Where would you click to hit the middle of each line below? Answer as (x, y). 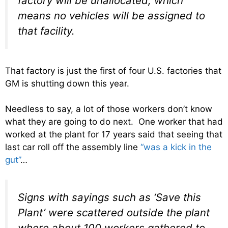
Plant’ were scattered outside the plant (114, 212)
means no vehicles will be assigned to (111, 16)
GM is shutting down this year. (67, 83)
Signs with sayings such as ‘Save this (109, 197)
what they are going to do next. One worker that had (114, 122)
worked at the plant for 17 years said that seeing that (114, 135)
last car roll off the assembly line (73, 147)
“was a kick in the (176, 147)
